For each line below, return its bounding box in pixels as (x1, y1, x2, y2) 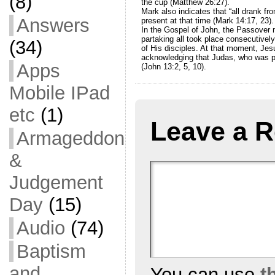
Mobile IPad (9, 82, 110, 104)
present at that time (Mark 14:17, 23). (141, 15, 274, 25)
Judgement (9, 172, 103, 193)
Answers (16, 15, 90, 36)
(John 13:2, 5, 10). (141, 61, 206, 71)
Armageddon (16, 128, 125, 149)
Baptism (16, 241, 86, 262)
